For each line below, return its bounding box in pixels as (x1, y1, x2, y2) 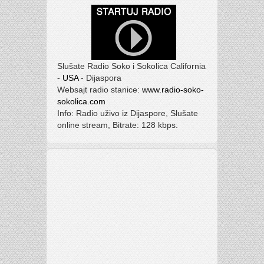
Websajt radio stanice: (57, 85, 142, 94)
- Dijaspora (78, 73, 121, 82)
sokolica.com (57, 97, 105, 106)
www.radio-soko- (141, 85, 204, 94)
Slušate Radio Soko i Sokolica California (57, 61, 206, 71)
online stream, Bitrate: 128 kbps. (57, 120, 178, 130)
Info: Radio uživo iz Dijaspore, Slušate (57, 108, 198, 118)
